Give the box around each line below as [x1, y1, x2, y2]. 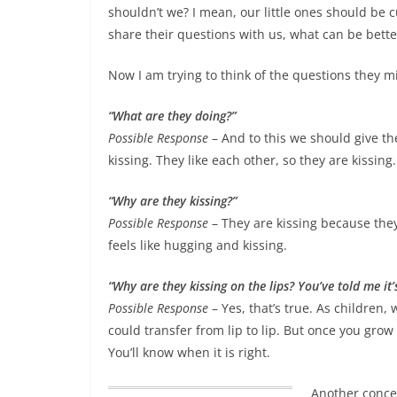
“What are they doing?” [108, 107, 236, 124]
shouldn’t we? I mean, [108, 4, 240, 20]
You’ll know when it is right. [108, 344, 270, 361]
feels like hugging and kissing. [108, 237, 287, 253]
